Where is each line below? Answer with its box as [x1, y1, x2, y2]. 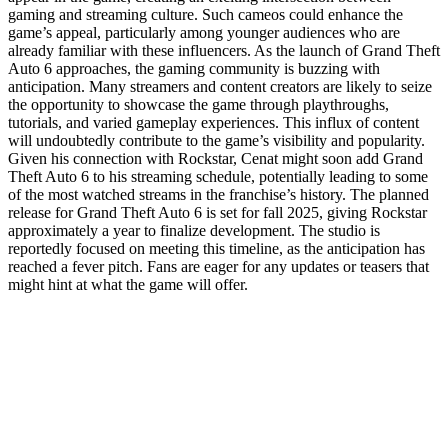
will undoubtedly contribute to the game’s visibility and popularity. [8, 131, 425, 149]
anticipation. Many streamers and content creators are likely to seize [8, 77, 432, 95]
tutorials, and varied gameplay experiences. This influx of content [8, 113, 419, 131]
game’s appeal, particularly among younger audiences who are [8, 23, 400, 41]
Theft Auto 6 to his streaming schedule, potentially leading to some [8, 167, 428, 185]
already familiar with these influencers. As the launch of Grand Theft [8, 41, 440, 59]
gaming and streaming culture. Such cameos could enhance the [8, 5, 403, 23]
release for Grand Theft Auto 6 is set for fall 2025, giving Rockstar [8, 203, 427, 221]
